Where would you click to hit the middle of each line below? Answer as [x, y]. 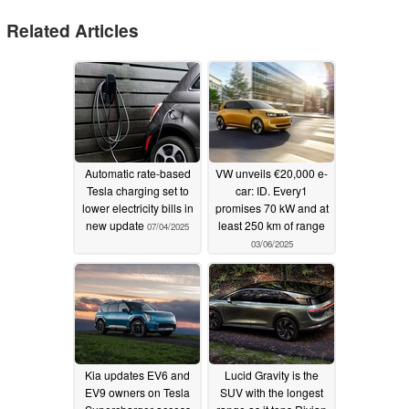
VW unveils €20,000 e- [272, 173]
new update [116, 225]
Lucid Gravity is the [272, 375]
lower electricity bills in [137, 208]
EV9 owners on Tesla [137, 393]
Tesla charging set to [137, 191]
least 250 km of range [272, 225]
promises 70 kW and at [272, 208]
